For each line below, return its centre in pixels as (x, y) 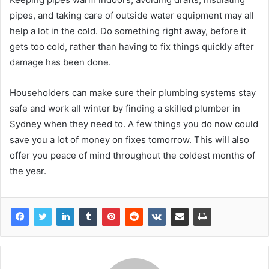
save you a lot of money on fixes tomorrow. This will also (129, 139)
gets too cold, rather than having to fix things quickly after (132, 46)
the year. (29, 171)
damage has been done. (60, 62)
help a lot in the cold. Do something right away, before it (128, 31)
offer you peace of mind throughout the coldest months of (132, 155)
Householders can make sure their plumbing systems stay (133, 92)
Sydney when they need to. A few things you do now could (134, 124)
